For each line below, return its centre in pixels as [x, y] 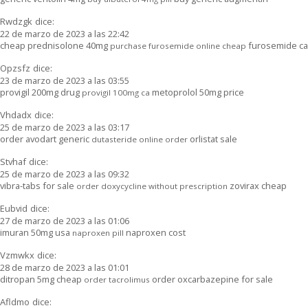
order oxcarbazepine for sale [211, 279]
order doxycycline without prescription [152, 186]
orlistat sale [212, 139]
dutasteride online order [140, 139]
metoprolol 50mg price [197, 92]
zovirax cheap [257, 185]
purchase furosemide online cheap [178, 45]
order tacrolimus [117, 279]
